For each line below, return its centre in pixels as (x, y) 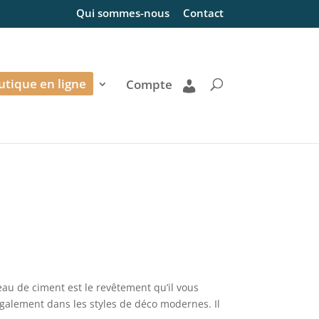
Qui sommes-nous (122, 13)
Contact (203, 13)
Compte (149, 84)
